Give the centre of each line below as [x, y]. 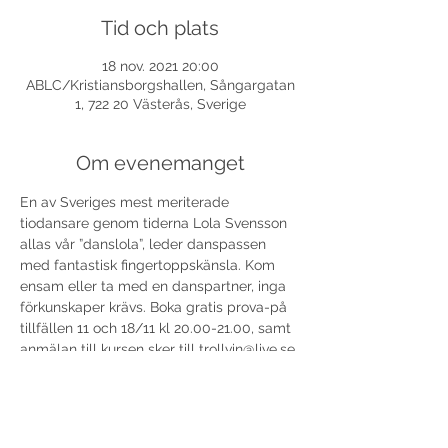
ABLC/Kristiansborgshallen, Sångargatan [160, 85]
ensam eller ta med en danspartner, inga [155, 286]
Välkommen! [61, 391]
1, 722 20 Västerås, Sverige [160, 104]
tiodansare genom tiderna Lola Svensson [155, 223]
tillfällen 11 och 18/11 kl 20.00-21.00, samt [157, 328]
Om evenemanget [160, 163]
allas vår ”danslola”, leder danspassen [145, 244]
